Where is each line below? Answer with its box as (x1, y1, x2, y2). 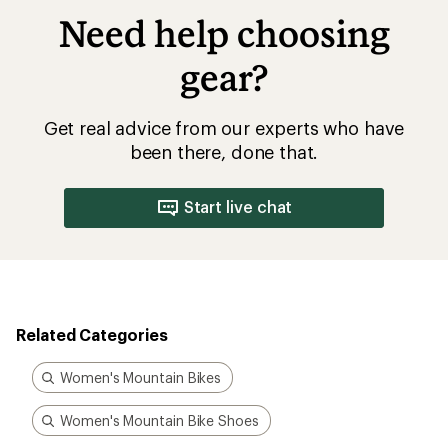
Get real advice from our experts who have (43, 117, 405, 140)
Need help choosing (58, 12, 390, 56)
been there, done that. (129, 141, 319, 164)
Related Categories (16, 325, 168, 345)
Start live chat (183, 197, 293, 217)
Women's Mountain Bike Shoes (60, 412, 259, 430)
